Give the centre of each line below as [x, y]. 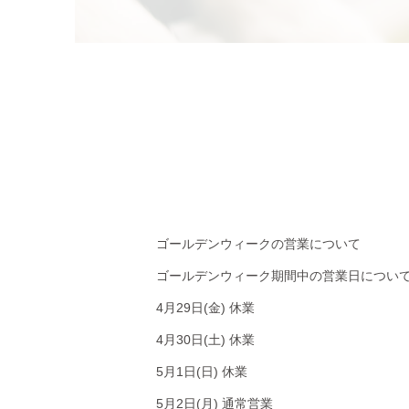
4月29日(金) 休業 [205, 308]
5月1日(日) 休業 [201, 372]
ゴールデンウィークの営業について [258, 244]
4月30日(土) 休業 [205, 340]
